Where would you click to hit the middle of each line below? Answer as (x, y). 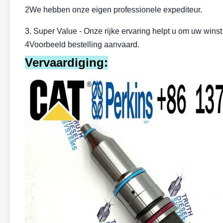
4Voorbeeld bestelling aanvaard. (82, 44)
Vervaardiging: (66, 62)
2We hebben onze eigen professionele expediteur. (113, 9)
